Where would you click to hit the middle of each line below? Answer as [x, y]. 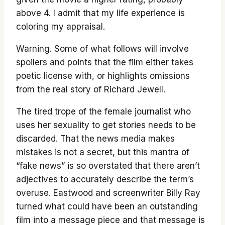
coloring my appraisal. [61, 27]
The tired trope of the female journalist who [103, 112]
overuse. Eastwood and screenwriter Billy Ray [108, 193]
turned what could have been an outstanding [107, 207]
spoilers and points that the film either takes [105, 63]
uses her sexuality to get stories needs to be [106, 125]
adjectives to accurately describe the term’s [105, 180]
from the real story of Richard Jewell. [91, 90]
